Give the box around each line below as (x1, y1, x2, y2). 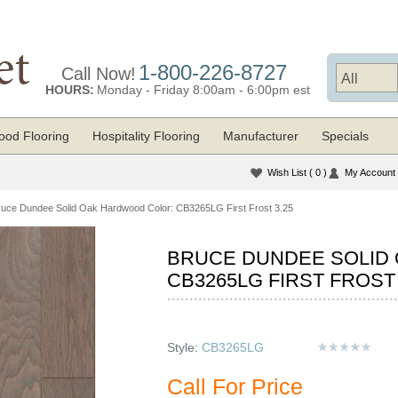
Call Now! (60, 64, 136, 84)
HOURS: (44, 83, 94, 97)
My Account (345, 167, 395, 178)
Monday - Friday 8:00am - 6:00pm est (96, 83, 310, 97)
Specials (322, 129, 369, 143)
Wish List (267, 167, 309, 178)
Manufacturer (223, 129, 298, 143)
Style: (167, 340, 203, 354)
